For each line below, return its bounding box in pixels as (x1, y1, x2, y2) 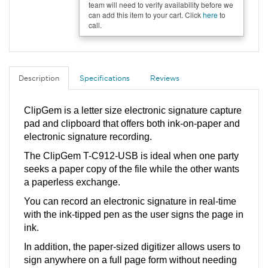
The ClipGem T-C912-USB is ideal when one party (24, 150, 239, 161)
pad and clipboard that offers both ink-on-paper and (24, 118, 240, 129)
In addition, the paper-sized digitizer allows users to (24, 241, 240, 252)
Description (19, 73, 59, 83)
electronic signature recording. (24, 131, 154, 142)
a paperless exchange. (24, 176, 123, 187)
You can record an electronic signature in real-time (24, 196, 236, 206)
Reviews (150, 73, 179, 83)
